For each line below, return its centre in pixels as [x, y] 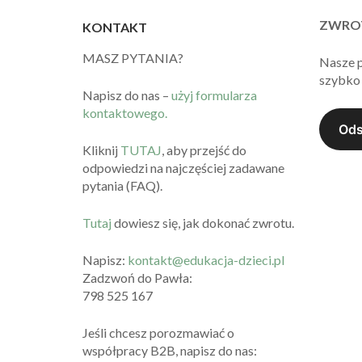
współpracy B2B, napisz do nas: [170, 350]
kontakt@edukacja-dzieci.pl [206, 259]
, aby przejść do [204, 149]
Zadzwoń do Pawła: [137, 277]
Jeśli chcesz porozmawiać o [158, 332]
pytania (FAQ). [122, 185]
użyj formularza [214, 95]
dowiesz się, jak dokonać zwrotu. [203, 222]
